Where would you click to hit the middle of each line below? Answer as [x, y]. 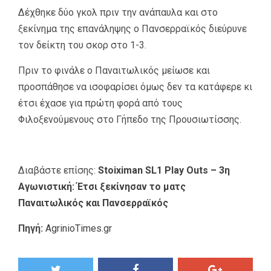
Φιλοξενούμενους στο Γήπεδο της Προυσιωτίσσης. [130, 119]
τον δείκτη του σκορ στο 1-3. [82, 45]
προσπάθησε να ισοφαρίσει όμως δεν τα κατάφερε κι [135, 87]
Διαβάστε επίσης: [58, 170]
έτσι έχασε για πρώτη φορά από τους [100, 103]
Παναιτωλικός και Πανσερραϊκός [93, 203]
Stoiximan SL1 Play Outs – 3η [164, 170]
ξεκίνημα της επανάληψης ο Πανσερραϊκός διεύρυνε [132, 28]
